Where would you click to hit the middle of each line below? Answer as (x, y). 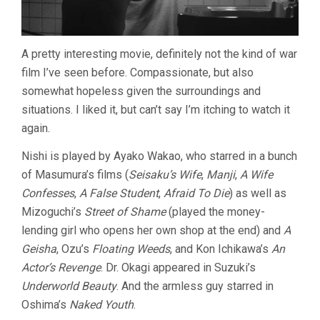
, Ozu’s (74, 249)
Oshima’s (45, 304)
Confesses (48, 193)
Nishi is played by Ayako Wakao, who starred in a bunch (159, 156)
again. (36, 128)
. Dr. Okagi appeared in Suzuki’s (178, 267)
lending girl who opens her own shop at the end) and (152, 230)
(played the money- (215, 211)
